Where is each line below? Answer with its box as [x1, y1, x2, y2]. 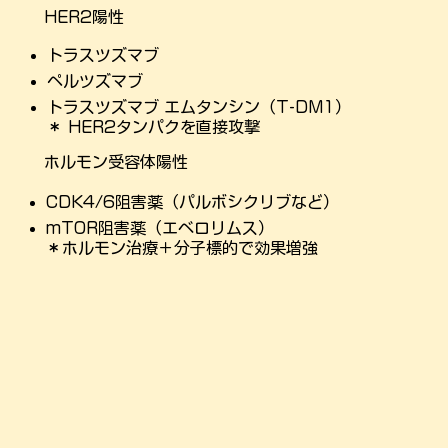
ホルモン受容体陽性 [44, 153, 189, 170]
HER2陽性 [44, 8, 125, 25]
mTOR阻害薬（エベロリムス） [46, 220, 275, 237]
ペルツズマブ [46, 73, 143, 90]
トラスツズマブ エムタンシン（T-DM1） [46, 99, 351, 116]
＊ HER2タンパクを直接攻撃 [46, 119, 260, 136]
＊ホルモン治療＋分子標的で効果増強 [46, 240, 319, 257]
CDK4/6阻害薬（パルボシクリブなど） [46, 194, 340, 211]
